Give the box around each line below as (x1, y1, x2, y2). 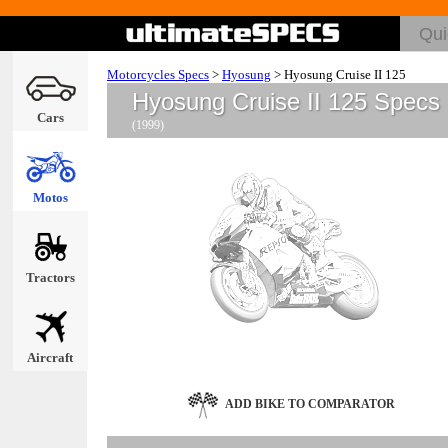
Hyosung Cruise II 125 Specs (132, 88, 440, 115)
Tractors (25, 270, 75, 285)
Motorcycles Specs (107, 67, 209, 82)
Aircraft (27, 350, 73, 365)
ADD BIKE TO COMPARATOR (224, 396, 395, 411)
